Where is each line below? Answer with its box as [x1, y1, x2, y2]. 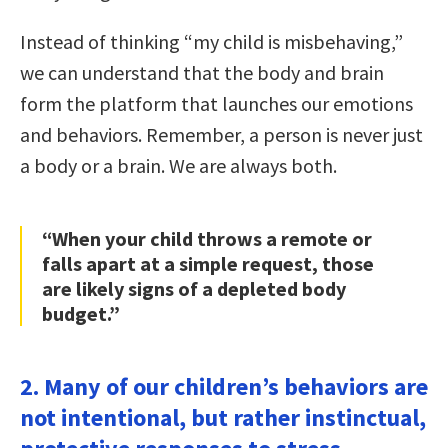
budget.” [42, 300, 120, 326]
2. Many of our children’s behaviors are [20, 370, 428, 402]
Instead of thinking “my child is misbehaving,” [20, 28, 403, 54]
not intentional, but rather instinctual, [20, 401, 426, 433]
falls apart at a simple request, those [42, 250, 374, 276]
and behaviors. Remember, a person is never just [20, 121, 423, 147]
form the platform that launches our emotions [20, 90, 413, 116]
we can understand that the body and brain [20, 59, 384, 85]
